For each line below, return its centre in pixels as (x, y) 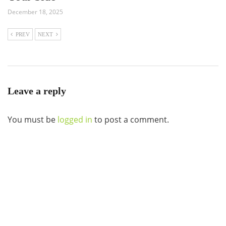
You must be (33, 119)
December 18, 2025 (35, 12)
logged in (75, 119)
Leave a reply (37, 91)
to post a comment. (131, 119)
